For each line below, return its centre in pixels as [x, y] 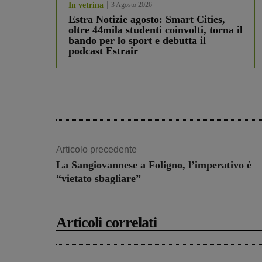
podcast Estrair [103, 51]
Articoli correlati [106, 223]
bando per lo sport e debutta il [137, 41]
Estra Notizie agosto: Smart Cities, [147, 20]
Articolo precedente [96, 150]
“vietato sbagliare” [99, 179]
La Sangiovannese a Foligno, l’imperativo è [154, 165]
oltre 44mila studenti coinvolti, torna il [156, 30]
